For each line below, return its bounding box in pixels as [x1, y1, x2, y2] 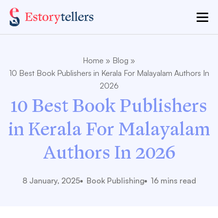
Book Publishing [86, 176, 145, 185]
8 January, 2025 [22, 176, 80, 185]
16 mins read [150, 176, 196, 185]
